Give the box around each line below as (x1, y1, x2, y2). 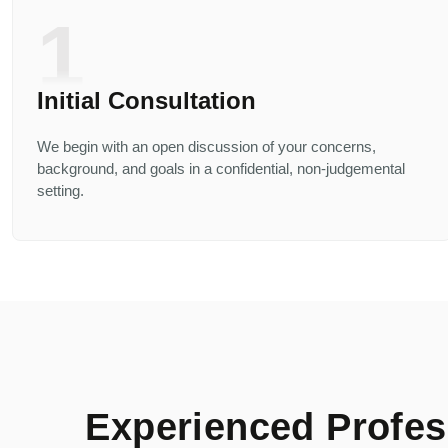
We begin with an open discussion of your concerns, (37, 137, 376, 155)
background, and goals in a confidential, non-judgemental (37, 159, 405, 177)
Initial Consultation (37, 86, 256, 114)
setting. (37, 181, 84, 199)
